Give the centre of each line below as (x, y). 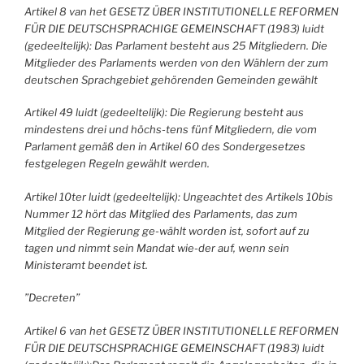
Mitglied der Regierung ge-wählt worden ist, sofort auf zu (167, 230)
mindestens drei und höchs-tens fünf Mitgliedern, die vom (171, 130)
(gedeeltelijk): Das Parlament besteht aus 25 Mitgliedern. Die (176, 45)
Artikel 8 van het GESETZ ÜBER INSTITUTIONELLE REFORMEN (182, 11)
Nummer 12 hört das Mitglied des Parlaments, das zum (161, 213)
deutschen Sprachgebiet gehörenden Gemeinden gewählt (171, 79)
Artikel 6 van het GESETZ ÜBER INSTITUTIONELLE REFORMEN (182, 330)
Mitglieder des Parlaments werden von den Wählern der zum (176, 62)
